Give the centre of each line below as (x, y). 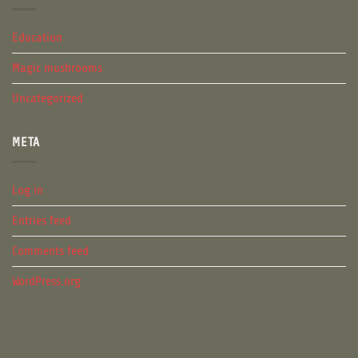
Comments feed (50, 251)
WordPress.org (46, 282)
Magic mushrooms (57, 68)
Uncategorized (48, 98)
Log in (28, 191)
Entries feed (42, 221)
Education (37, 37)
